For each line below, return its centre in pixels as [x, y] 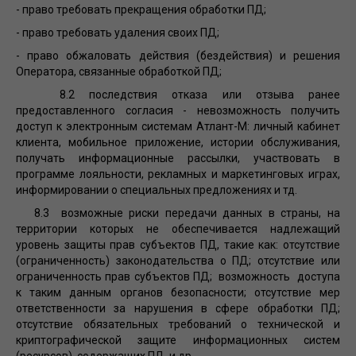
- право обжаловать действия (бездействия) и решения [178, 55]
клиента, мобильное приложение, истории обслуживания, [178, 142]
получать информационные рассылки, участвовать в [178, 158]
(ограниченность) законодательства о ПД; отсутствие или [178, 260]
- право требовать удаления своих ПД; [118, 32]
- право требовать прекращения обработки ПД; [141, 9]
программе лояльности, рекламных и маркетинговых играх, [178, 174]
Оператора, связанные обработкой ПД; [119, 71]
